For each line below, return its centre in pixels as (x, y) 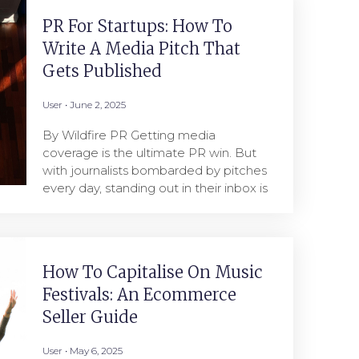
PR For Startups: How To (137, 26)
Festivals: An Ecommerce (139, 294)
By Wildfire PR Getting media (129, 135)
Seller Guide (90, 317)
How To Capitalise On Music (152, 272)
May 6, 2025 (95, 351)
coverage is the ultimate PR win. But (149, 153)
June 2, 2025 (96, 105)
